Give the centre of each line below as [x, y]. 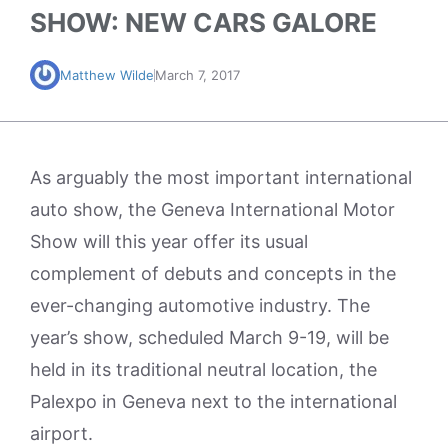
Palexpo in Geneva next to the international [213, 401]
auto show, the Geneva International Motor [212, 209]
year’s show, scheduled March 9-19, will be [209, 337]
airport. [61, 433]
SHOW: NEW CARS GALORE [203, 22]
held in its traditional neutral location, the [203, 369]
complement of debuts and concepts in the [213, 273]
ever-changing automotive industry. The [200, 305]
